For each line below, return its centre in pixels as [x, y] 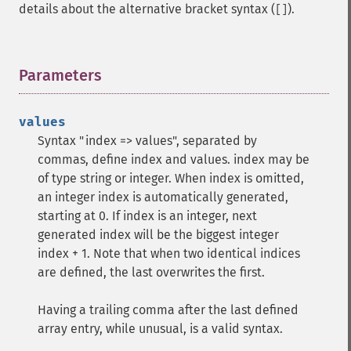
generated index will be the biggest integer [158, 235]
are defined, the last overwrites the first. [151, 272]
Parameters [60, 75]
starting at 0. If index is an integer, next [147, 216]
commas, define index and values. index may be [174, 159]
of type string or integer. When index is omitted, [171, 178]
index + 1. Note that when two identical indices [169, 253]
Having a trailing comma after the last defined [168, 310]
